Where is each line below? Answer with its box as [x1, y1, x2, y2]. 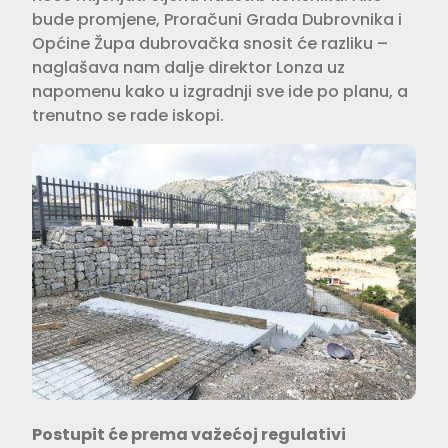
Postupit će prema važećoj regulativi [32, 422, 346, 446]
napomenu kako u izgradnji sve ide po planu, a [32, 79, 408, 103]
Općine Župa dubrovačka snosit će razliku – [32, 31, 388, 55]
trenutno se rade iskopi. [32, 103, 224, 127]
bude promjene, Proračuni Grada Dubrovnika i [32, 7, 402, 31]
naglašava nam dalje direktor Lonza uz [32, 55, 345, 79]
